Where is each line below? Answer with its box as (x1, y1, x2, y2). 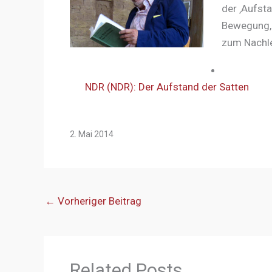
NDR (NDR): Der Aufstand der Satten (85, 80, 249, 93)
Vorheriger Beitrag (55, 195, 141, 207)
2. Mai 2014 (69, 129, 114, 139)
